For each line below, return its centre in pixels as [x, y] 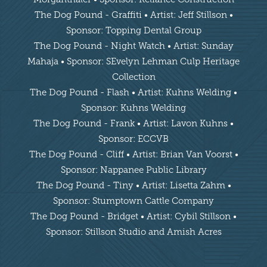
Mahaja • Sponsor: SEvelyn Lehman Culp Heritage [133, 62]
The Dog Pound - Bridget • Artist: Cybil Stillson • [133, 217]
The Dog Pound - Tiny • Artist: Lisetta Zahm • [133, 186]
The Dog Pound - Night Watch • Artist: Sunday [133, 46]
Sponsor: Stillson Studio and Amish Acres [133, 232]
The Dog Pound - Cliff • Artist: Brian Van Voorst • [133, 155]
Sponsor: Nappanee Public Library [133, 170]
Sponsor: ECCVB [133, 139]
